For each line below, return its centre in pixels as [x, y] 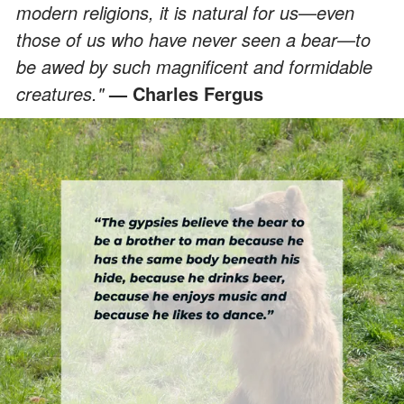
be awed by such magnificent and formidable [194, 66]
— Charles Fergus [186, 93]
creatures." [63, 93]
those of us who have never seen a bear [177, 39]
